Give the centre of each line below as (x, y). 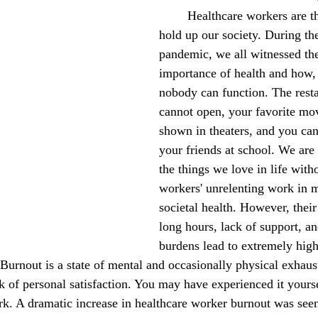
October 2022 (40, 31)
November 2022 (128, 31)
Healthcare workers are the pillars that (173, 16)
